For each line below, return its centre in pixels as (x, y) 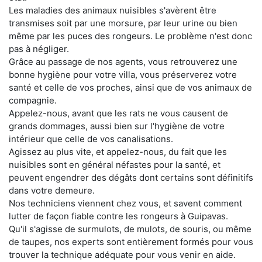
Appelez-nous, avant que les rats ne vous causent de (118, 113)
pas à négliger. (39, 49)
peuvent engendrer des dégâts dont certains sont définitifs (131, 177)
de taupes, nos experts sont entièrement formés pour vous (131, 242)
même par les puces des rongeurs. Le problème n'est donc (130, 36)
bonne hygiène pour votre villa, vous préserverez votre (123, 74)
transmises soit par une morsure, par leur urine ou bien (123, 23)
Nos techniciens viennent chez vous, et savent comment (125, 203)
